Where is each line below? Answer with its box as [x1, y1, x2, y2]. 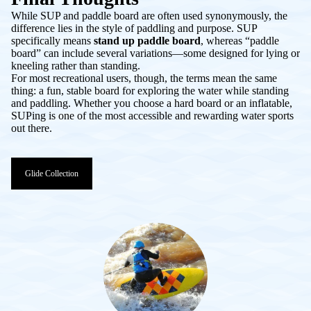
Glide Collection [25, 169, 78, 179]
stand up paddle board [94, 35, 201, 47]
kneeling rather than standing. [11, 60, 140, 72]
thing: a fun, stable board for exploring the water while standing [11, 85, 289, 97]
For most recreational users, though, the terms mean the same [11, 72, 277, 85]
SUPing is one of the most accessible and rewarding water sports [11, 110, 294, 122]
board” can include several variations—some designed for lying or [11, 47, 300, 60]
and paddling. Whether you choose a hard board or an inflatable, [11, 97, 292, 110]
